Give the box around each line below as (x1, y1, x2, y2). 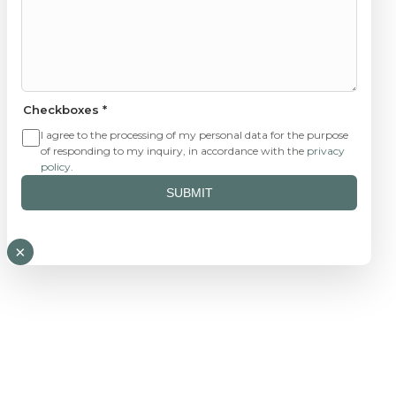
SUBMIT (165, 185, 213, 200)
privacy (307, 143, 345, 157)
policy (41, 159, 71, 173)
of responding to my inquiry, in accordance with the (41, 143, 307, 157)
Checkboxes (23, 102, 103, 117)
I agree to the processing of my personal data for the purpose (41, 127, 348, 141)
